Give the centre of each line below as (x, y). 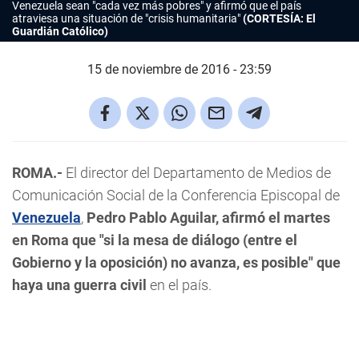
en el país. (179, 285)
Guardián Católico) (60, 31)
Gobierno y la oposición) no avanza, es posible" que (176, 262)
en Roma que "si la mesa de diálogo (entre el (155, 240)
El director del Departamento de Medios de (197, 173)
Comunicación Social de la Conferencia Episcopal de (176, 195)
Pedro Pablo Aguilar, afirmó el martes (208, 218)
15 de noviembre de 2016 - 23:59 (179, 69)
